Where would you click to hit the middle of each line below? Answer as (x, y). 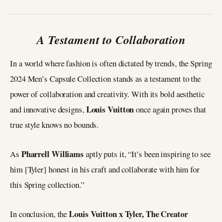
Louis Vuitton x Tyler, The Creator (128, 214)
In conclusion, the (40, 214)
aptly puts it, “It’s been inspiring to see (147, 154)
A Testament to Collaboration (111, 40)
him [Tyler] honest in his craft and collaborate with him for (105, 169)
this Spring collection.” (47, 185)
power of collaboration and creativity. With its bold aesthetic (107, 94)
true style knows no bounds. (55, 125)
